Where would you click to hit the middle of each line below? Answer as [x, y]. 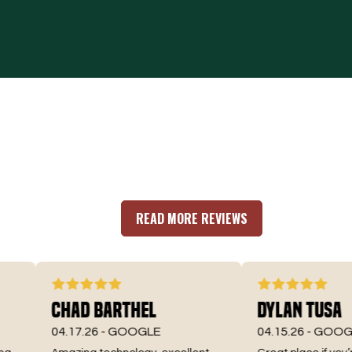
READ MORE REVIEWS [192, 218]
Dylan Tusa [271, 310]
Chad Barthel [75, 310]
